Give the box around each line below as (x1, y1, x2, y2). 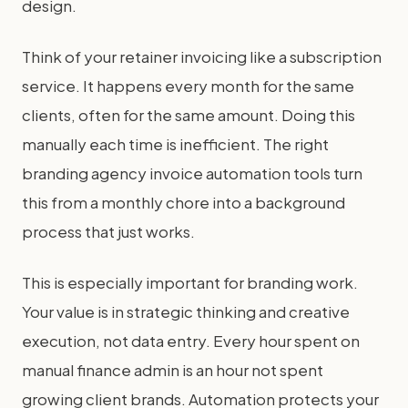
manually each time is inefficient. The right (22, 134, 329, 154)
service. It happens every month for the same (22, 76, 354, 96)
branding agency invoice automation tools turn (22, 163, 362, 183)
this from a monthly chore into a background (22, 192, 345, 212)
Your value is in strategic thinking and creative (22, 301, 350, 321)
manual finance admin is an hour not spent (22, 360, 323, 380)
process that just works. (22, 221, 195, 241)
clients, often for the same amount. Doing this (22, 105, 355, 125)
